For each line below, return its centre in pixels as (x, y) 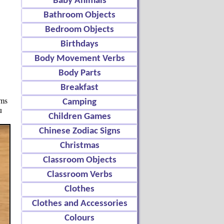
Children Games (79, 117)
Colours (79, 218)
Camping (79, 102)
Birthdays (79, 44)
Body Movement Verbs (79, 59)
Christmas (79, 146)
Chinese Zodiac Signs (79, 131)
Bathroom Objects (79, 15)
